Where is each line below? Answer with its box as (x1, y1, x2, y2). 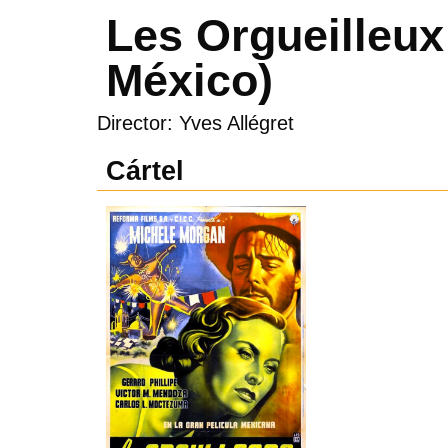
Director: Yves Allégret (97, 111, 294, 134)
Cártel (106, 155, 184, 186)
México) (106, 54, 273, 106)
